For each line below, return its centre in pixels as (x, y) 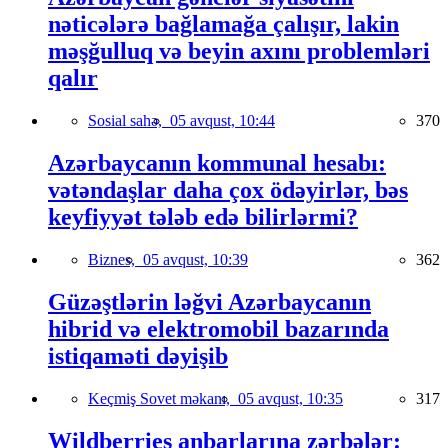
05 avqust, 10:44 (222, 121)
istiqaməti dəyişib (138, 356)
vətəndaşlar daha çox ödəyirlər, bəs (228, 190)
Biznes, (115, 260)
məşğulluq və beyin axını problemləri (239, 51)
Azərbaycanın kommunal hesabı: (217, 163)
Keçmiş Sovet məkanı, (163, 398)
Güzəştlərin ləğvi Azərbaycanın (209, 302)
